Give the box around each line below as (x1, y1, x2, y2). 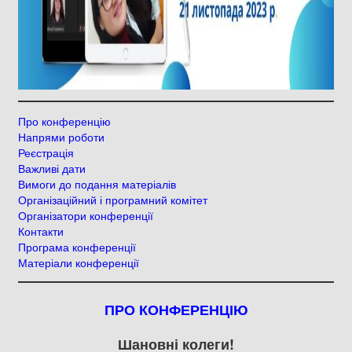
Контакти (18, 223, 64, 239)
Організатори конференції (18, 207, 153, 223)
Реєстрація (18, 145, 74, 160)
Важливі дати (18, 160, 86, 176)
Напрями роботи (18, 129, 104, 145)
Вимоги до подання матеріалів (18, 176, 176, 192)
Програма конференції (18, 239, 136, 255)
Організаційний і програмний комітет (18, 192, 207, 207)
